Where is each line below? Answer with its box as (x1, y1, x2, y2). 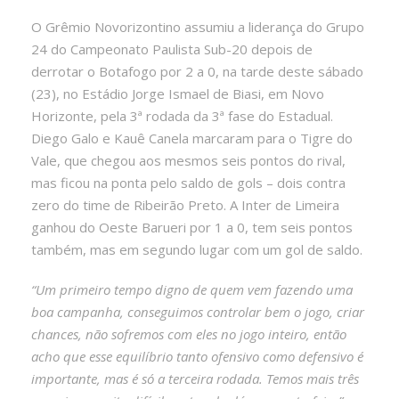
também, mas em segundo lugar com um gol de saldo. (31, 240, 362, 258)
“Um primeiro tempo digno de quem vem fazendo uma (31, 280, 353, 298)
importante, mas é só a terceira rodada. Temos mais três (31, 369, 359, 387)
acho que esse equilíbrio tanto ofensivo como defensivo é (31, 346, 363, 365)
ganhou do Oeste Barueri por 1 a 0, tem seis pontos (31, 217, 353, 236)
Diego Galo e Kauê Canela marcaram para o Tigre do (31, 128, 353, 147)
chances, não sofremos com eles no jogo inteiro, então (31, 324, 346, 343)
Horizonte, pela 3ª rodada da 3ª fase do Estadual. (31, 106, 333, 125)
